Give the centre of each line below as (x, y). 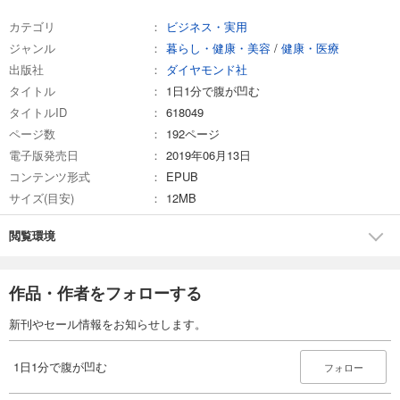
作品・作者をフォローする (105, 293)
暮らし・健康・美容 (218, 48)
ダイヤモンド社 (207, 70)
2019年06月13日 (208, 155)
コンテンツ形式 (50, 177)
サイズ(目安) (42, 198)
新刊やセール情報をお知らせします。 (108, 324)
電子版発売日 (44, 155)
